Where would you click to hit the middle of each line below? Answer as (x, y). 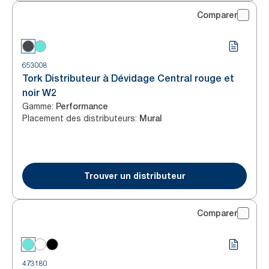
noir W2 (39, 93)
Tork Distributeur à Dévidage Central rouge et (128, 78)
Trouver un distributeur (134, 176)
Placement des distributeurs (79, 118)
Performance (82, 106)
